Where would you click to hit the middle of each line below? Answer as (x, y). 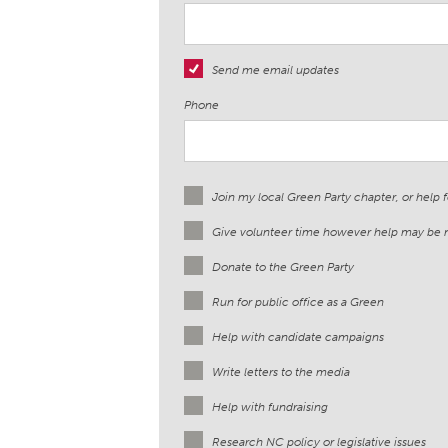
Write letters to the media (281, 372)
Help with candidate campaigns (298, 337)
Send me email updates (275, 70)
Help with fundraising (270, 407)
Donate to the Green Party (283, 267)
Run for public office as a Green (298, 302)
